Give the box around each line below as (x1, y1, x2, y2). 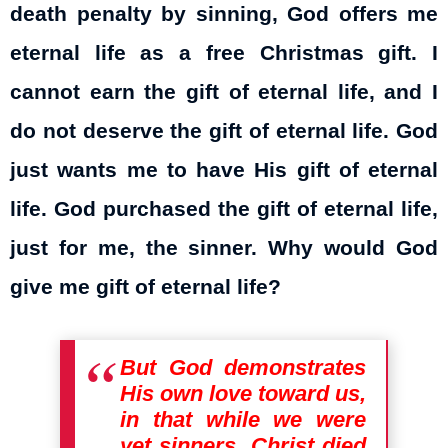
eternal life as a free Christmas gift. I (10, 41, 438, 66)
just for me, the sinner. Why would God (10, 236, 438, 261)
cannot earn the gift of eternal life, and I (10, 80, 438, 105)
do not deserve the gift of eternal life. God (10, 119, 438, 144)
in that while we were (120, 406, 366, 432)
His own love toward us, (120, 380, 366, 406)
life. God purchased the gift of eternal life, (10, 197, 438, 222)
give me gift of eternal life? (10, 275, 281, 300)
